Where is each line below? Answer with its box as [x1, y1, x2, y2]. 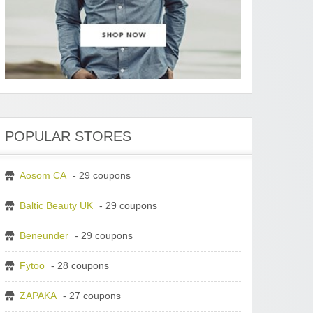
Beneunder [20, 231, 68, 242]
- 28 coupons [48, 261, 109, 272]
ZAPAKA [20, 291, 57, 302]
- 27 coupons [60, 291, 121, 302]
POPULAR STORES [5, 129, 131, 145]
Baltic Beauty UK [20, 201, 93, 212]
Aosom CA [20, 170, 66, 182]
